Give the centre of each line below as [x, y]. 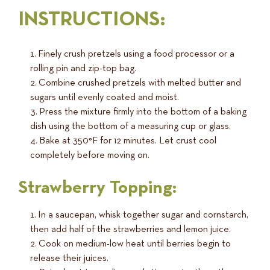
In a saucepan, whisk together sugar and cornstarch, [143, 215]
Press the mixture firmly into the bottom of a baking [143, 112]
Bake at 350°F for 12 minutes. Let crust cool [128, 141]
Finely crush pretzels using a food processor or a [136, 54]
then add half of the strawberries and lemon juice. [130, 229]
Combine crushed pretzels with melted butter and [140, 83]
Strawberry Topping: [97, 188]
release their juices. [69, 258]
